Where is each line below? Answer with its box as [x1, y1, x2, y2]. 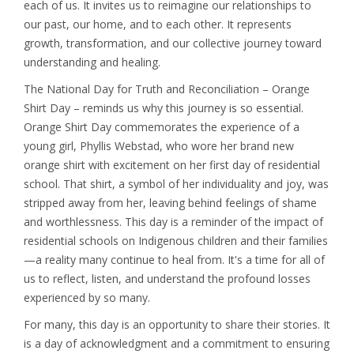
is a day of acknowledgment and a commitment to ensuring [24, 336, 330, 351]
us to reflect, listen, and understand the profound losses [24, 271, 311, 286]
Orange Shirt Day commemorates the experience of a [24, 119, 299, 134]
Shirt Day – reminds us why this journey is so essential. [24, 100, 303, 115]
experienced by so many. [24, 290, 150, 305]
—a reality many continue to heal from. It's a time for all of [24, 252, 325, 267]
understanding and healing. [24, 55, 160, 70]
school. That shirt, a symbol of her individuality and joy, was [24, 176, 329, 191]
